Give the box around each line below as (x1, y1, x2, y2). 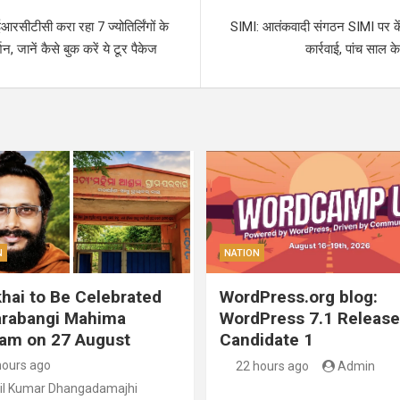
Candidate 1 (220, 329, 313, 350)
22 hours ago (235, 358, 309, 373)
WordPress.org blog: (220, 286, 378, 307)
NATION (224, 246, 260, 259)
